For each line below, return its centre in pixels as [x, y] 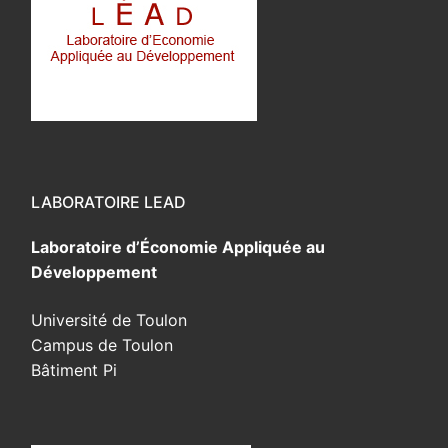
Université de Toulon [109, 320]
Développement [94, 272]
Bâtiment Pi [74, 370]
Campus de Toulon [102, 345]
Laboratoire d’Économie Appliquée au [178, 247]
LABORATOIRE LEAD [108, 202]
